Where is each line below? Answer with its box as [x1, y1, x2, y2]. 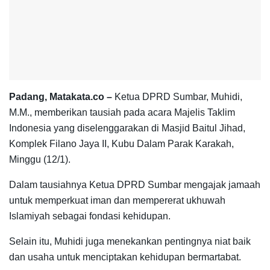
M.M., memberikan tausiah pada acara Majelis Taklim [9, 107, 235, 118]
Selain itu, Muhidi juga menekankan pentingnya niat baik [9, 236, 251, 246]
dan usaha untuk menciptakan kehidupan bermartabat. [9, 251, 241, 262]
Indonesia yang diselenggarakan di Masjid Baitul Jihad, [9, 122, 245, 133]
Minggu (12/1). [9, 154, 71, 165]
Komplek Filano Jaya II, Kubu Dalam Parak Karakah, [9, 138, 234, 149]
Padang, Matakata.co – [9, 91, 112, 102]
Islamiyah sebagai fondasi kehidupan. [9, 210, 171, 221]
